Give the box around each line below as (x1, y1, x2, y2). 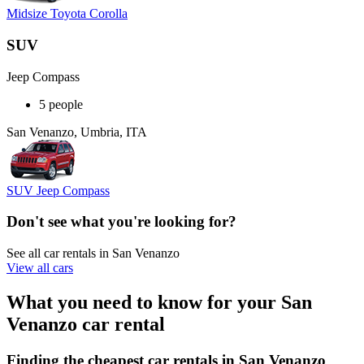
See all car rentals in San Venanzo (6, 246, 180, 261)
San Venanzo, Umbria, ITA (6, 124, 147, 139)
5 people (39, 97, 83, 111)
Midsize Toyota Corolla (6, 6, 128, 21)
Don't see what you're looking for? (6, 213, 236, 231)
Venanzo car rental (6, 313, 165, 335)
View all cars (6, 261, 73, 275)
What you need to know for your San (6, 291, 312, 313)
